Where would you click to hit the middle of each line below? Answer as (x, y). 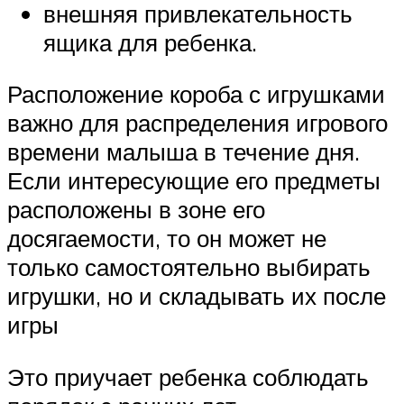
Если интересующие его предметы (194, 181)
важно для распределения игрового (197, 123)
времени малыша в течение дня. (184, 152)
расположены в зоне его (136, 210)
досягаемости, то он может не (167, 239)
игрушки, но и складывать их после (197, 296)
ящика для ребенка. (150, 42)
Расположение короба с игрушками (196, 94)
